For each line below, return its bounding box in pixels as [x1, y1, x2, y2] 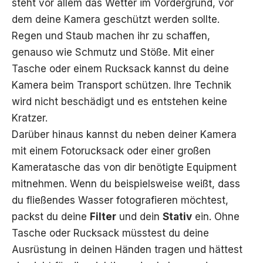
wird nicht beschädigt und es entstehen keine [12, 96, 227, 108]
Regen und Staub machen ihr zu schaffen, [12, 30, 210, 42]
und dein [116, 211, 163, 223]
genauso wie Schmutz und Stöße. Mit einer [12, 46, 214, 59]
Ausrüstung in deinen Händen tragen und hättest [12, 244, 242, 256]
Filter [90, 211, 116, 223]
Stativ [163, 211, 192, 223]
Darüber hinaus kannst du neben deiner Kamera [12, 129, 237, 141]
